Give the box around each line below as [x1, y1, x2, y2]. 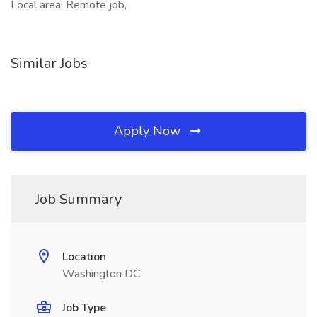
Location [62, 249, 106, 265]
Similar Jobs [11, 54, 88, 73]
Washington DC [62, 266, 140, 282]
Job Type [62, 300, 106, 316]
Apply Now [114, 122, 184, 139]
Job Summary [35, 190, 122, 209]
